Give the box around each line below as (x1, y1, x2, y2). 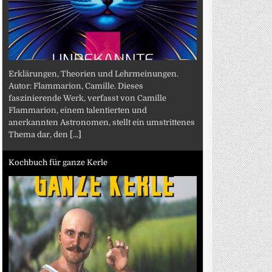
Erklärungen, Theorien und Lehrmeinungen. (8, 69, 179, 78)
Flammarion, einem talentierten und (8, 105, 148, 115)
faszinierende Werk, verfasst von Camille (8, 93, 167, 103)
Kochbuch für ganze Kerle (8, 158, 108, 167)
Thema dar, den (8, 129, 70, 139)
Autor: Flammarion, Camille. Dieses (8, 81, 144, 90)
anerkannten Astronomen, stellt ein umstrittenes (8, 117, 195, 127)
